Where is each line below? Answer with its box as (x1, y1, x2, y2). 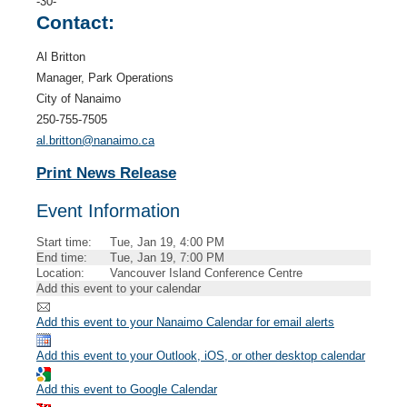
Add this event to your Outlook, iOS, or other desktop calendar (36, 349, 365, 362)
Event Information (36, 201, 180, 221)
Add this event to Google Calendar (36, 382, 217, 396)
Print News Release (36, 164, 176, 182)
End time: (36, 251, 87, 264)
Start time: (36, 235, 92, 249)
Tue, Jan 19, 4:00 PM (110, 235, 224, 249)
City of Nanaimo (36, 92, 121, 105)
